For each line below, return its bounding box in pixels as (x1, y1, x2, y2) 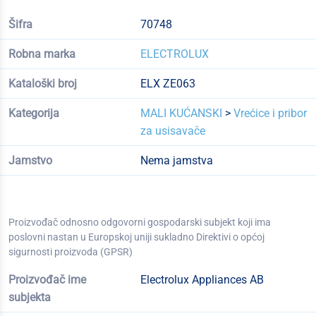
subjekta (8, 291, 51, 304)
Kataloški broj (8, 77, 77, 90)
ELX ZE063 (140, 77, 195, 90)
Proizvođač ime (8, 273, 86, 286)
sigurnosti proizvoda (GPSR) (8, 246, 133, 257)
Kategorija (8, 107, 59, 120)
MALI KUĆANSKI (140, 107, 222, 120)
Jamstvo (8, 154, 52, 167)
